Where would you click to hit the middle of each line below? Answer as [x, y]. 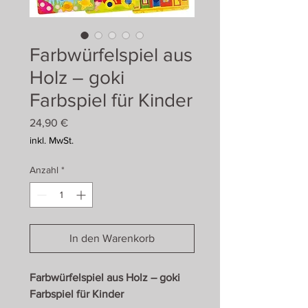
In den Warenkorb [112, 238]
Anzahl [44, 170]
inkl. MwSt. [52, 140]
